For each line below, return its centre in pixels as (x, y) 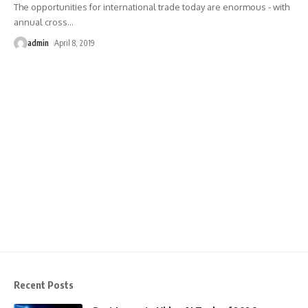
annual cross (41, 22)
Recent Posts (44, 284)
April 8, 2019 (75, 43)
